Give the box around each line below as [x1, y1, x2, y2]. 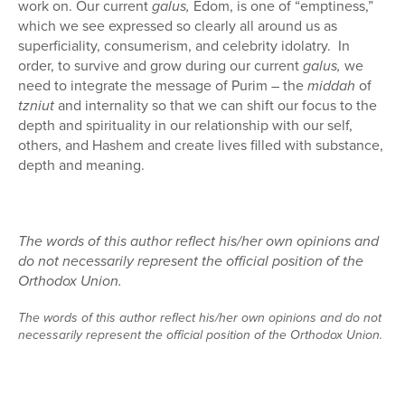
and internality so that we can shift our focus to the [58, 95, 377, 117]
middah [307, 75, 359, 97]
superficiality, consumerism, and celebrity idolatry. [18, 35, 331, 57]
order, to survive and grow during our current [18, 55, 303, 77]
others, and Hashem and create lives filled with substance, [18, 135, 383, 156]
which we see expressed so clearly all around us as [18, 15, 337, 37]
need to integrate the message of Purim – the [18, 75, 307, 97]
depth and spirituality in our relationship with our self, [18, 115, 353, 137]
